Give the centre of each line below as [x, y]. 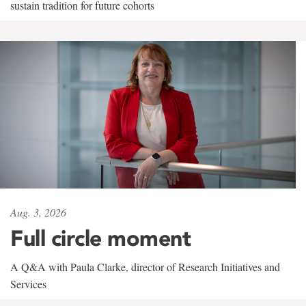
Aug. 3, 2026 [38, 212]
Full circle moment [100, 238]
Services [28, 284]
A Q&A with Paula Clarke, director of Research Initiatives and [145, 267]
